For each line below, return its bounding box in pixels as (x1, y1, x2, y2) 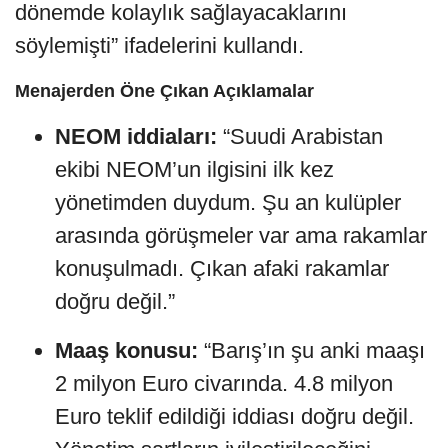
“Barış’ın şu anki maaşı (198, 337, 425, 363)
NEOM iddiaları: (55, 123, 217, 149)
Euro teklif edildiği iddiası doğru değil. (55, 403, 414, 429)
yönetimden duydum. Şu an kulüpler (55, 189, 401, 215)
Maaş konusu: (55, 337, 198, 363)
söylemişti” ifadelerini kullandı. (15, 32, 304, 58)
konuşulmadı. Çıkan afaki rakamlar (55, 255, 389, 281)
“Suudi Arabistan (217, 123, 383, 149)
